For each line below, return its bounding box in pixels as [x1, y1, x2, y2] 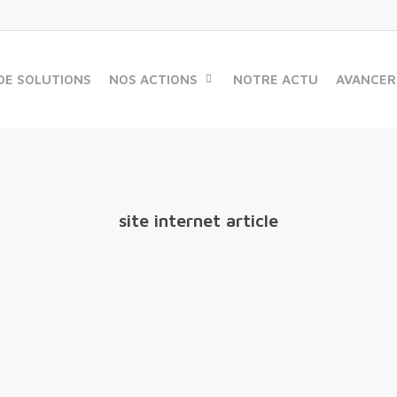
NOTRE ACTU [233, 72, 318, 87]
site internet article [119, 210, 278, 230]
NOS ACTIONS [109, 72, 198, 87]
